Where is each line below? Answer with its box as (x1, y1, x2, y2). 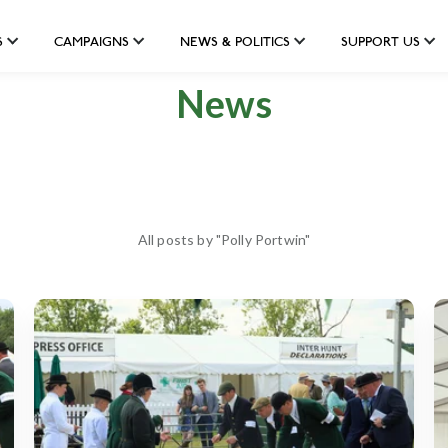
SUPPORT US (341, 36, 420, 50)
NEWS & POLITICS (180, 36, 290, 50)
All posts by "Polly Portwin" (137, 230, 311, 248)
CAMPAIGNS (54, 36, 129, 50)
